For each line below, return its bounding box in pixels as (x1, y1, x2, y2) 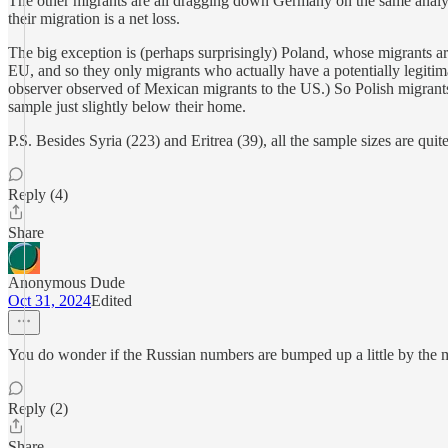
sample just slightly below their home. (8, 98, 246, 115)
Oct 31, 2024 (8, 292, 91, 309)
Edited (91, 292, 132, 309)
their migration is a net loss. (8, 10, 180, 27)
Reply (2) (8, 400, 68, 417)
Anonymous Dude (8, 274, 125, 291)
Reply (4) (8, 186, 68, 203)
